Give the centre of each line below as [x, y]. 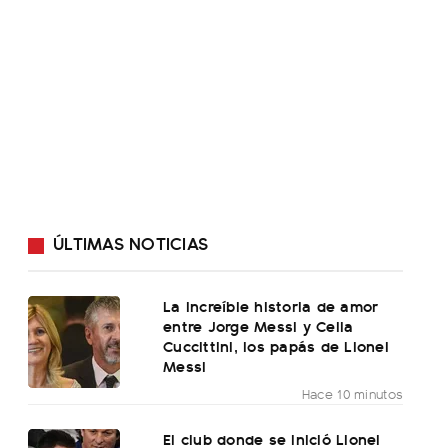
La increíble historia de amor [271, 306]
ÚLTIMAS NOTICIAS [130, 243]
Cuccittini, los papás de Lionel [276, 346]
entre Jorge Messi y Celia [258, 326]
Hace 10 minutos [352, 394]
